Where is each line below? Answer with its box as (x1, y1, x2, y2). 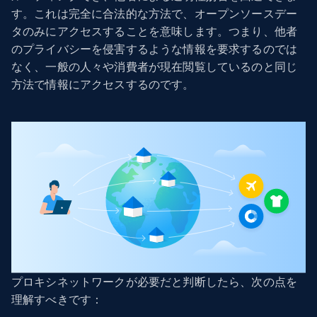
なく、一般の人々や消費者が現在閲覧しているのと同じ (11, 60, 297, 74)
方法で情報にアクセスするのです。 (11, 78, 195, 92)
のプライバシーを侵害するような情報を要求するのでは (11, 42, 297, 57)
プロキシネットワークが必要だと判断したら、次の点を (11, 275, 297, 289)
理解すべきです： (11, 292, 103, 306)
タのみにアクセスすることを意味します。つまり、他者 (11, 25, 298, 39)
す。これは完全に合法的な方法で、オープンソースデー (11, 7, 297, 21)
